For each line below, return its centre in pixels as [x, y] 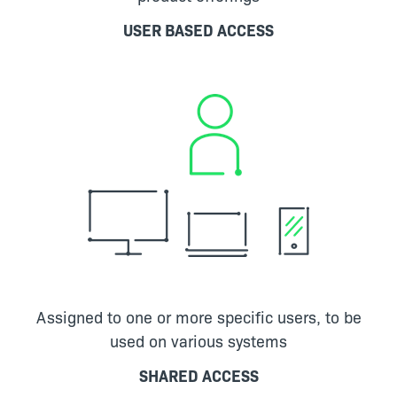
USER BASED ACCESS [198, 29]
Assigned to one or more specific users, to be [198, 316]
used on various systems [198, 340]
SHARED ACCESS [198, 375]
